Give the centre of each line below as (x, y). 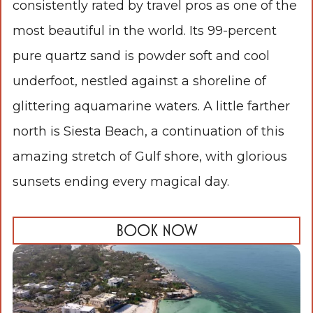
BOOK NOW (156, 231)
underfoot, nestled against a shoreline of (139, 81)
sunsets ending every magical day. (121, 182)
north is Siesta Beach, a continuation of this (148, 132)
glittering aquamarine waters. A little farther (151, 107)
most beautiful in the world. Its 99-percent (145, 31)
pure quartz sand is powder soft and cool (141, 56)
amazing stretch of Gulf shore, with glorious (150, 157)
